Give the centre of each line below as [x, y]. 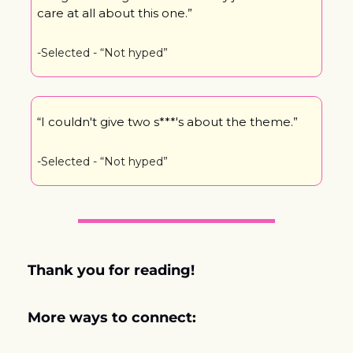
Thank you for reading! [113, 270]
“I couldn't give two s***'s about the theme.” [167, 121]
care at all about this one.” [115, 13]
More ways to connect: [112, 317]
